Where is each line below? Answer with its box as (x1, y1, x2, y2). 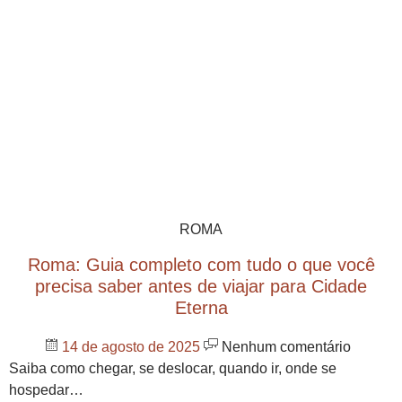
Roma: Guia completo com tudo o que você (27, 254, 375, 275)
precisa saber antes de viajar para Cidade (35, 275, 367, 296)
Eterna (174, 297, 228, 318)
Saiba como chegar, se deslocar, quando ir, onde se (9, 360, 336, 376)
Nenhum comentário (218, 338, 351, 354)
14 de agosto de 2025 (62, 338, 204, 354)
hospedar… (9, 381, 83, 398)
